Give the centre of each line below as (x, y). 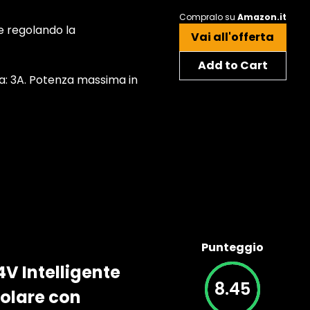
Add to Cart (232, 65)
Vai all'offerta (232, 37)
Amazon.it (262, 17)
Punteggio (232, 247)
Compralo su (208, 17)
